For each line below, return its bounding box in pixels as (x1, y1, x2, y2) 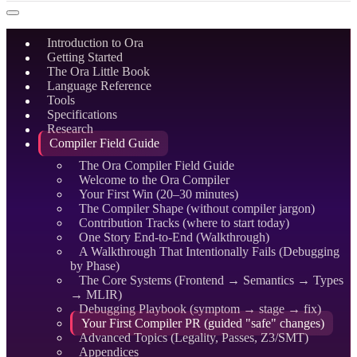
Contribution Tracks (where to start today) (79, 216, 290, 230)
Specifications (47, 108, 118, 122)
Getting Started (47, 50, 124, 65)
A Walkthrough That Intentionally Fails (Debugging (79, 245, 340, 259)
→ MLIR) (70, 288, 122, 302)
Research (47, 122, 94, 136)
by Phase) (70, 259, 120, 273)
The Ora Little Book (47, 65, 151, 79)
